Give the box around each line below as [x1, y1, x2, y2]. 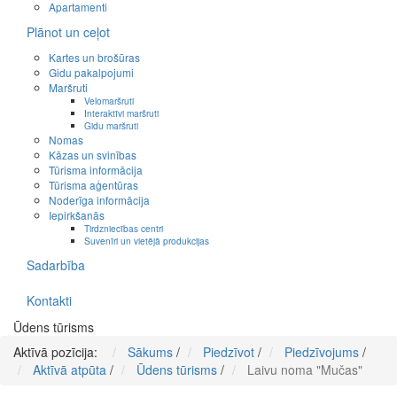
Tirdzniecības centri [84, 222, 163, 236]
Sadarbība [27, 256, 85, 275]
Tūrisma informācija [49, 162, 143, 178]
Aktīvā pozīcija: [13, 343, 105, 362]
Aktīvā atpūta [33, 361, 106, 379]
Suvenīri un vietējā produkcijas [84, 234, 209, 248]
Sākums [128, 343, 173, 362]
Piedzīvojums [284, 343, 359, 362]
